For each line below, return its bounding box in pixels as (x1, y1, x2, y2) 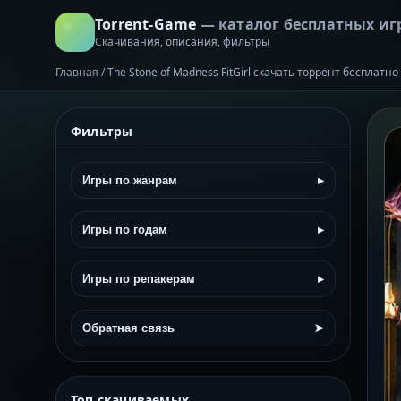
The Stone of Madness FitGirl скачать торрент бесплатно (107, 64, 398, 80)
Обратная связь (82, 321, 175, 335)
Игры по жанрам (82, 174, 177, 187)
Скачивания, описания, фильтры (95, 33, 269, 49)
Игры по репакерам (82, 272, 195, 286)
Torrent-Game (95, 13, 200, 34)
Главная (55, 64, 98, 80)
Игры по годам (82, 223, 167, 236)
